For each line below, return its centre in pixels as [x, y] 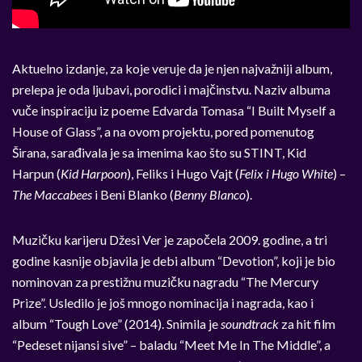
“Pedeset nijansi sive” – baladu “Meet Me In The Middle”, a [171, 345]
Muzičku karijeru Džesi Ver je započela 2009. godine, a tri [170, 240]
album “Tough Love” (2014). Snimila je [116, 324]
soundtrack [250, 324]
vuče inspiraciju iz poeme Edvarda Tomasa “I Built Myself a [174, 111]
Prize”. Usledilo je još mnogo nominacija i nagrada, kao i [163, 303]
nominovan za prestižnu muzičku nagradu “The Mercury [165, 282]
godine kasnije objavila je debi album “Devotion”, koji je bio [174, 261]
